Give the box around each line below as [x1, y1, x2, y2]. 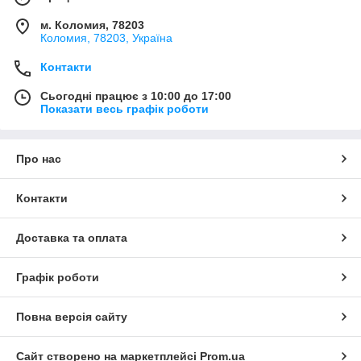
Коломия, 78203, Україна [40, 31, 172, 44]
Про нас [16, 151, 61, 165]
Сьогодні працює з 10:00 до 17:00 [40, 89, 231, 102]
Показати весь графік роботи [40, 102, 209, 115]
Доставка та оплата [16, 230, 127, 244]
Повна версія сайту [16, 309, 127, 323]
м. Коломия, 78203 [40, 18, 144, 31]
